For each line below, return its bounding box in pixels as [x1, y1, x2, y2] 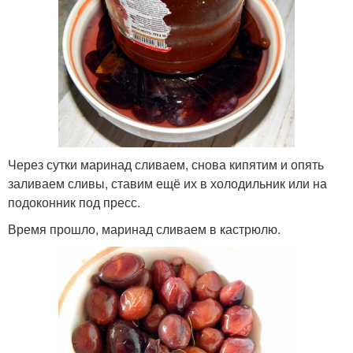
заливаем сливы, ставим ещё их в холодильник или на [8, 174, 327, 192]
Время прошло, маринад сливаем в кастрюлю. [8, 220, 281, 238]
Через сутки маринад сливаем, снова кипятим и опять [8, 155, 324, 173]
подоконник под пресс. [8, 193, 140, 211]
